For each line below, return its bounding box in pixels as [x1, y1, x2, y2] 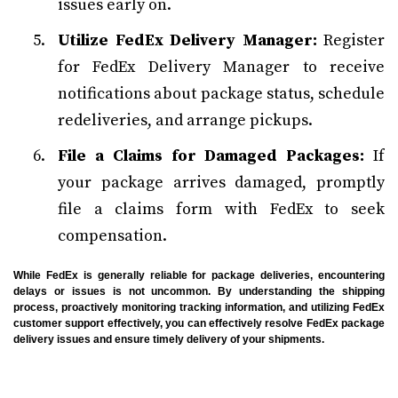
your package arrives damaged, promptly [58, 172, 385, 193]
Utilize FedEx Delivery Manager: [58, 30, 317, 51]
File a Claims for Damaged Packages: [58, 146, 365, 166]
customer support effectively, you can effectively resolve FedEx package [13, 317, 385, 330]
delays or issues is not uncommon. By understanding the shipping [13, 285, 385, 298]
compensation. [58, 226, 167, 246]
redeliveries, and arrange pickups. [58, 110, 313, 131]
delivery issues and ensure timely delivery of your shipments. [13, 333, 324, 346]
